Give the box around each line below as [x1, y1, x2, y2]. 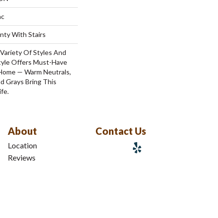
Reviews [8, 153, 36, 162]
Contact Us [95, 125, 146, 137]
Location [8, 141, 37, 150]
